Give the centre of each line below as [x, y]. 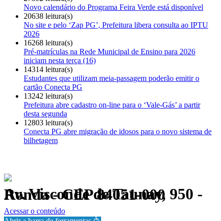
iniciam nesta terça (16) [60, 60]
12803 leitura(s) [48, 122]
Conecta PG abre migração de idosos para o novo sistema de [118, 131]
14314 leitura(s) [48, 69]
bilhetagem [41, 140]
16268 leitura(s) [48, 42]
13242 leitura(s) [48, 96]
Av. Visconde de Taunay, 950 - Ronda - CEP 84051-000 [85, 195]
